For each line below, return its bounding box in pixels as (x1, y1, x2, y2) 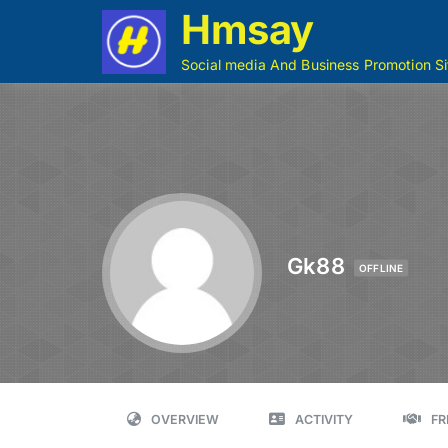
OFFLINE (358, 261, 404, 273)
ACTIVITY (295, 412, 353, 427)
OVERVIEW (151, 412, 219, 427)
